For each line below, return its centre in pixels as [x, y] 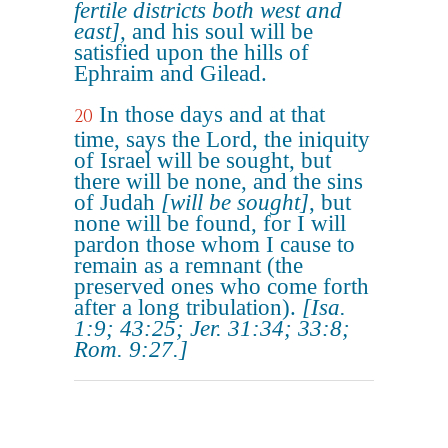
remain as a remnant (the [188, 265]
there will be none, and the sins [218, 181]
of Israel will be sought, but [202, 160]
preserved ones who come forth [221, 286]
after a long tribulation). [188, 307]
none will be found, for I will [210, 223]
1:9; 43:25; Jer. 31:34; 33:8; [212, 328]
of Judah [117, 202]
